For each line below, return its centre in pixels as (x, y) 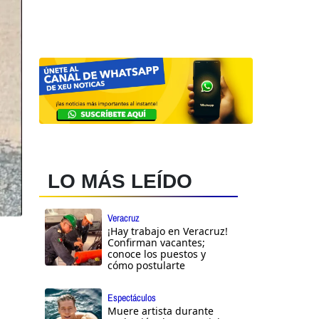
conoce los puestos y (157, 254)
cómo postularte (146, 266)
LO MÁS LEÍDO (120, 182)
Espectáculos (132, 298)
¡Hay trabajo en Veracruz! (168, 231)
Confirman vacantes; (156, 243)
